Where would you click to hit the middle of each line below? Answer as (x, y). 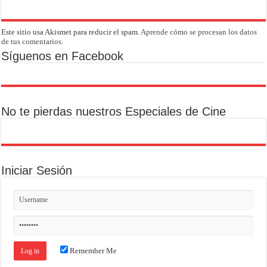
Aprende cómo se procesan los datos (199, 32)
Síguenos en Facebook (63, 56)
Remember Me (93, 251)
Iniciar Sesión (37, 171)
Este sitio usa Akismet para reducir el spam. (71, 32)
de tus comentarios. (32, 42)
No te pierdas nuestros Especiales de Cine (114, 112)
